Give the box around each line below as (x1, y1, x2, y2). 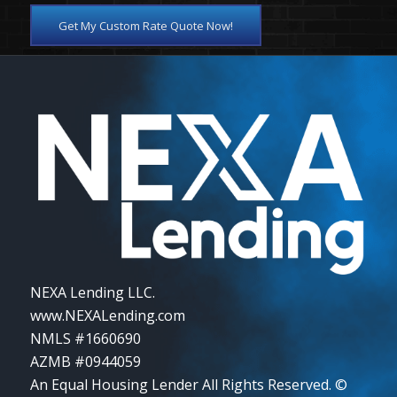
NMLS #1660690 (29, 329, 141, 349)
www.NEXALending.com (29, 306, 185, 326)
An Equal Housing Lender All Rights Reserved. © (29, 375, 347, 395)
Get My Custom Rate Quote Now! (58, 18, 233, 35)
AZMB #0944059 (29, 352, 141, 372)
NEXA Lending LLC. (29, 283, 155, 303)
